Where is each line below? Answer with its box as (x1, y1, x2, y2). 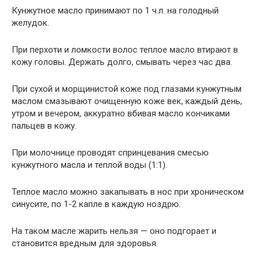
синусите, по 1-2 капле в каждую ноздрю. (12, 198, 181, 209)
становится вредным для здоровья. (12, 237, 158, 249)
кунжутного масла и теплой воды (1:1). (12, 159, 167, 170)
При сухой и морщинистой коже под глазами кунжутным (12, 83, 242, 94)
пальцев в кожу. (12, 120, 77, 131)
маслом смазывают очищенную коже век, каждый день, (12, 95, 242, 106)
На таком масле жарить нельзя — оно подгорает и (12, 225, 216, 236)
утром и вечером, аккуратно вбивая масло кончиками (12, 108, 230, 119)
